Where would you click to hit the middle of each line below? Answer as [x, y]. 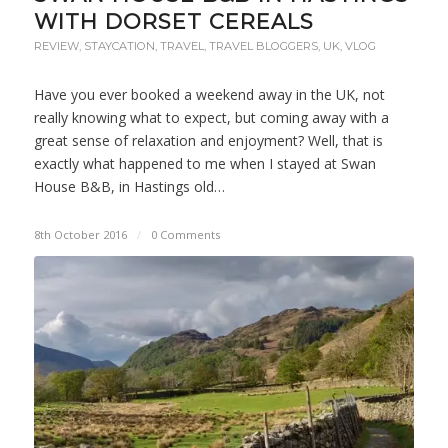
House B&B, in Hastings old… [129, 187]
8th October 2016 [80, 235]
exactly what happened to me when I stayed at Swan [204, 164]
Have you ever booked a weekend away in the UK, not [209, 95]
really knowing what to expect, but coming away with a [211, 118]
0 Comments [185, 235]
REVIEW [56, 46]
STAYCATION [119, 46]
